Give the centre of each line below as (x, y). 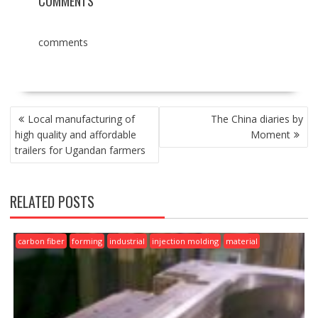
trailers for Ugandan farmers (80, 150)
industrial (127, 241)
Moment (271, 134)
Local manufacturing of (81, 119)
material (241, 241)
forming (87, 241)
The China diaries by (257, 119)
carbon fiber (41, 241)
